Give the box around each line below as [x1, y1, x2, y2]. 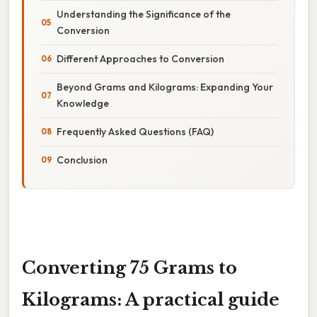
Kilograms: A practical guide [22, 289, 279, 310]
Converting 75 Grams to [22, 257, 237, 278]
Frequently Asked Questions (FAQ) [57, 125, 214, 138]
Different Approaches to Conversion [57, 52, 224, 65]
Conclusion [57, 153, 108, 166]
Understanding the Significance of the [57, 7, 231, 21]
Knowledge [57, 96, 109, 110]
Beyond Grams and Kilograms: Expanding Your [57, 80, 273, 93]
